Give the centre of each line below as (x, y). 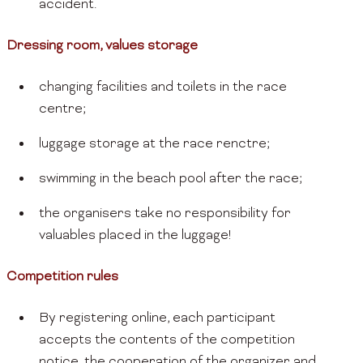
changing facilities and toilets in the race (163, 88)
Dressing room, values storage (109, 47)
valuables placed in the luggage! (135, 236)
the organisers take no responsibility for (165, 214)
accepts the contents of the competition (167, 341)
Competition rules (62, 278)
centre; (62, 110)
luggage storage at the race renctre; (154, 145)
